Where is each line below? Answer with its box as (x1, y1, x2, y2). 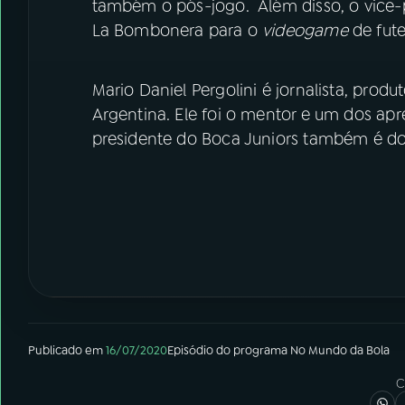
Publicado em (28, 343, 103, 358)
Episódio (167, 343, 213, 358)
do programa (213, 343, 290, 358)
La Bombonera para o (91, 20, 263, 42)
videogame (262, 20, 348, 42)
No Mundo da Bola (290, 343, 390, 358)
